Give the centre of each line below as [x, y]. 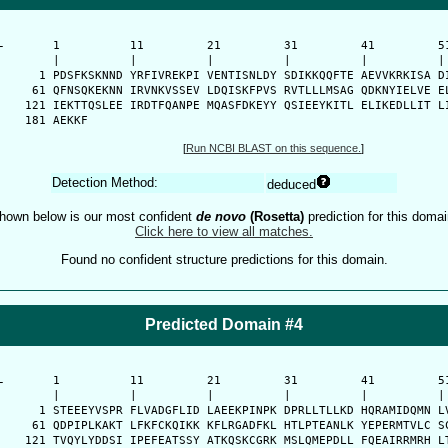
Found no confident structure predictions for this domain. [224, 259]
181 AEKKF [49, 120]
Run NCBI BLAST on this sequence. [273, 147]
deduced [291, 185]
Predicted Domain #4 [224, 324]
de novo [221, 216]
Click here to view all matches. [224, 231]
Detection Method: [105, 183]
